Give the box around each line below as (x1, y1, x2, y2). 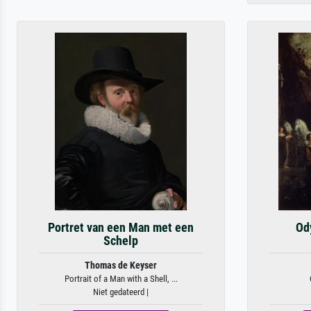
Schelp (103, 234, 138, 248)
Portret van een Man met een (48, 221, 194, 235)
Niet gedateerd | (93, 287, 149, 297)
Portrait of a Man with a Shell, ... (64, 274, 178, 284)
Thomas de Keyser (85, 260, 157, 271)
